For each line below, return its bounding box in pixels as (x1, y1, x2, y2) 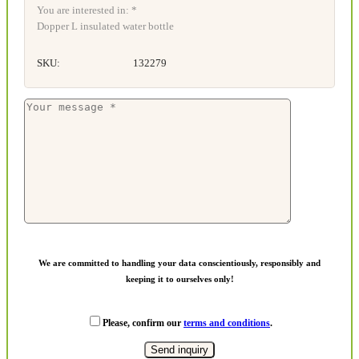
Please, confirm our (103, 317, 184, 329)
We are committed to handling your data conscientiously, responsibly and (38, 258, 321, 268)
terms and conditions (184, 317, 270, 329)
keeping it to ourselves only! (125, 274, 234, 284)
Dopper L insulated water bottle (37, 20, 174, 33)
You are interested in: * (37, 4, 137, 17)
